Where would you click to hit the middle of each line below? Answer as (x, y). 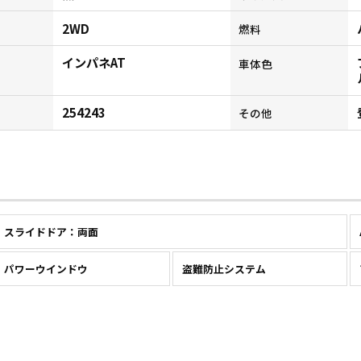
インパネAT (94, 62)
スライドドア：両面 (52, 232)
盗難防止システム (224, 268)
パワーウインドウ (46, 268)
